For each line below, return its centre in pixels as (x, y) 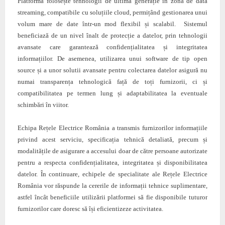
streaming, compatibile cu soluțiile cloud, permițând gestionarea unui (113, 13)
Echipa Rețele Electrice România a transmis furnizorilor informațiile (113, 128)
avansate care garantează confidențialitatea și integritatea (113, 47)
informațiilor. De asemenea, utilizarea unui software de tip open (113, 59)
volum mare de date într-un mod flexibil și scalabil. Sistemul (113, 24)
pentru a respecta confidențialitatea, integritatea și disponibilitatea (113, 163)
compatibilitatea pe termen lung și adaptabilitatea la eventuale (113, 93)
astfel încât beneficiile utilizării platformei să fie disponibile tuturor (113, 197)
